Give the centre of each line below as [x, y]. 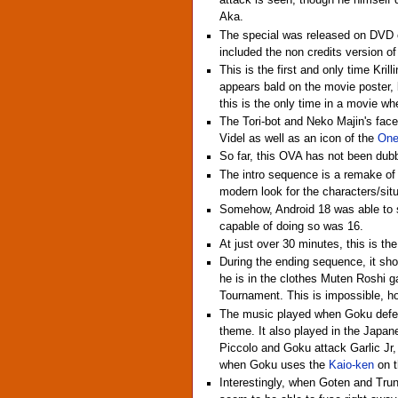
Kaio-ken [352, 365]
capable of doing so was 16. [292, 226]
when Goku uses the [275, 365]
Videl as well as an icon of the [299, 139]
